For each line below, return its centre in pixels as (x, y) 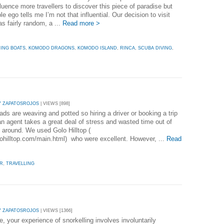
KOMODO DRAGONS (51, 48)
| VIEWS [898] (54, 103)
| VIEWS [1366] (56, 211)
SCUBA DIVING (155, 48)
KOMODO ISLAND (97, 48)
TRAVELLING (20, 163)
